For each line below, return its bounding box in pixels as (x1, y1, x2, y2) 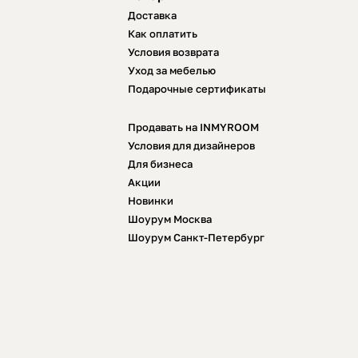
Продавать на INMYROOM (128, 120, 259, 133)
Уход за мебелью (128, 63, 216, 77)
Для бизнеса (128, 157, 193, 170)
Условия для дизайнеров (128, 138, 255, 152)
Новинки (128, 193, 173, 207)
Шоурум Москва (128, 212, 212, 225)
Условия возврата (128, 45, 219, 58)
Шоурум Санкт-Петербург (128, 230, 265, 244)
